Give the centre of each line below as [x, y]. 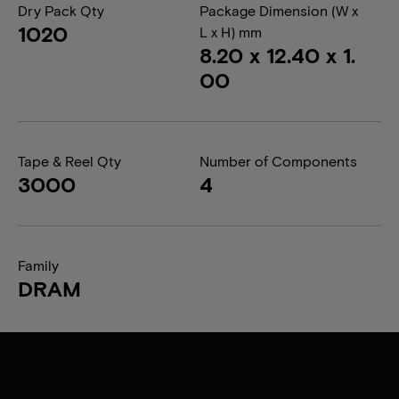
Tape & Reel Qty [69, 161]
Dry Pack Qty [61, 10]
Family [38, 265]
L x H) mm [231, 32]
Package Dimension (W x [279, 10]
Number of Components [278, 161]
